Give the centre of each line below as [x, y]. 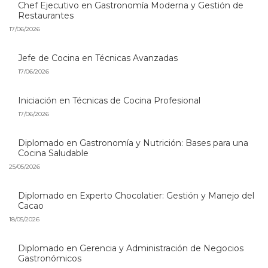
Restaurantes [46, 16]
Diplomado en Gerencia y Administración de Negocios [131, 249]
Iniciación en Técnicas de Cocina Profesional [109, 101]
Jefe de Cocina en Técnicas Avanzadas [98, 58]
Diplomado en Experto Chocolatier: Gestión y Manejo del [136, 196]
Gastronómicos [50, 259]
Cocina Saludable [53, 153]
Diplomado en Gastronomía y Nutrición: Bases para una [133, 143]
